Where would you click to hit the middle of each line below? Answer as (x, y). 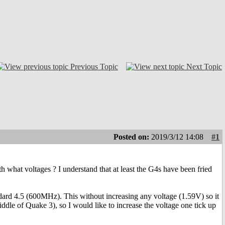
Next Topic (204, 66)
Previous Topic (94, 66)
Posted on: (132, 137)
